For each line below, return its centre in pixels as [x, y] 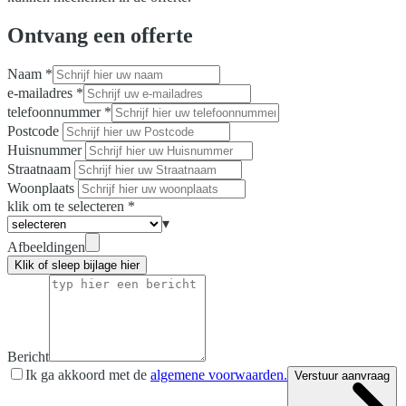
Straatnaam [39, 169]
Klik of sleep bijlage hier [77, 266]
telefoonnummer [54, 112]
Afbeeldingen [46, 247]
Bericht [28, 357]
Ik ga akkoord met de [86, 375]
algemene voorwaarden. [219, 375]
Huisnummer [44, 150]
